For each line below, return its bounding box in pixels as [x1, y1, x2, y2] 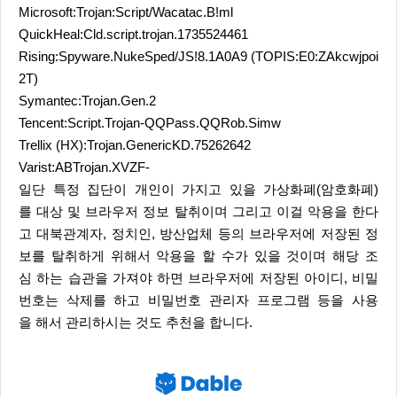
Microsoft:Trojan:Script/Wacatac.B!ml [19, 5, 233, 19]
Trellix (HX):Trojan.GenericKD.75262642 [19, 138, 251, 152]
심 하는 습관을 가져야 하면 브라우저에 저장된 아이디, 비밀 [19, 271, 378, 285]
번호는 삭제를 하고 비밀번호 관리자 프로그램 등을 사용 [19, 293, 378, 307]
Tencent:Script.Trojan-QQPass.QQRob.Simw [19, 116, 281, 130]
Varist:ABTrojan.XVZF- [19, 160, 150, 175]
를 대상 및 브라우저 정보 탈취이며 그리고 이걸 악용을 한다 [19, 205, 378, 219]
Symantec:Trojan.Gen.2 [19, 94, 156, 108]
